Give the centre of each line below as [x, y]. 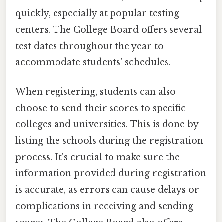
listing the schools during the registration [109, 141]
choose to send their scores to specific [101, 108]
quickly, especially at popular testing [97, 14]
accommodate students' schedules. [93, 63]
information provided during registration [111, 174]
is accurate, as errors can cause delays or [107, 190]
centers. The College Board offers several [109, 30]
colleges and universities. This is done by [107, 125]
